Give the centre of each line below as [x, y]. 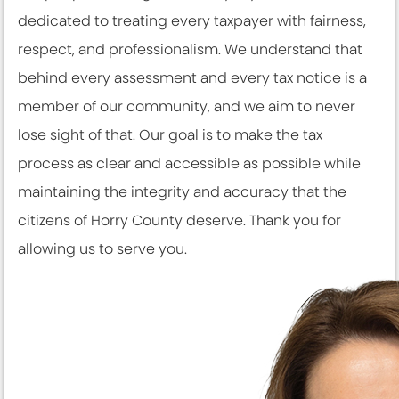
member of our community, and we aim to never [187, 107]
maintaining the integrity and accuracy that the [182, 192]
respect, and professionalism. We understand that [190, 50]
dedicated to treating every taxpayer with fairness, [192, 21]
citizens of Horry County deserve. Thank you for [179, 221]
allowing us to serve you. [102, 249]
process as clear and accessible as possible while [189, 164]
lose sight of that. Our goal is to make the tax [170, 135]
